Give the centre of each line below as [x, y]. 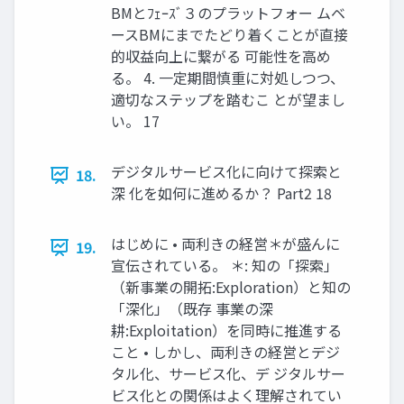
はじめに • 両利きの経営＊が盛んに [225, 244]
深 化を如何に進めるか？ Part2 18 [221, 193]
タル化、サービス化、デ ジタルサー [228, 374]
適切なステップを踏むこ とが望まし [228, 100]
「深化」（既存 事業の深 [192, 309]
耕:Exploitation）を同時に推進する [226, 331]
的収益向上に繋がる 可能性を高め [221, 56]
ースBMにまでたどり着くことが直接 [230, 35]
